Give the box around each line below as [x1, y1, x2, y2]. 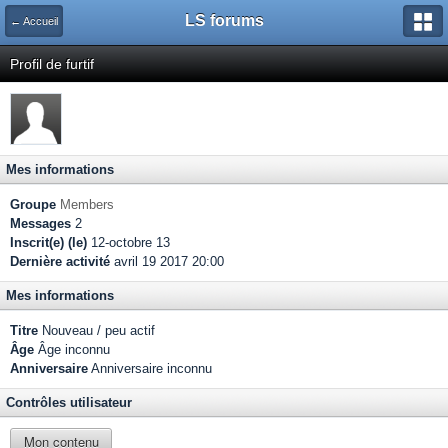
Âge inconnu [34, 342, 110, 357]
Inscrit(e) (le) [10, 235, 87, 250]
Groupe [10, 197, 56, 212]
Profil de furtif [10, 56, 94, 72]
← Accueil [10, 15, 58, 27]
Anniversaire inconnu [88, 361, 212, 376]
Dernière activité [10, 254, 110, 269]
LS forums [184, 12, 264, 29]
